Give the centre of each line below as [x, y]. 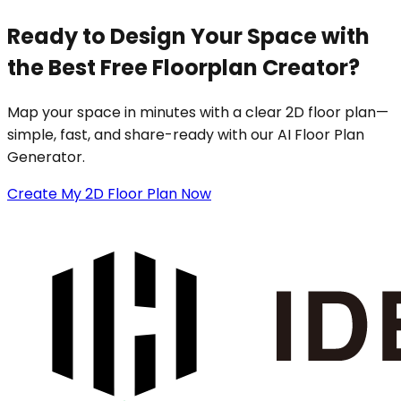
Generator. [46, 157]
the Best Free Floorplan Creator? [183, 68]
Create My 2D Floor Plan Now [109, 193]
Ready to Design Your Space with [188, 37]
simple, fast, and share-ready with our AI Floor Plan [186, 134]
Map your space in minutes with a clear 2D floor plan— [198, 112]
